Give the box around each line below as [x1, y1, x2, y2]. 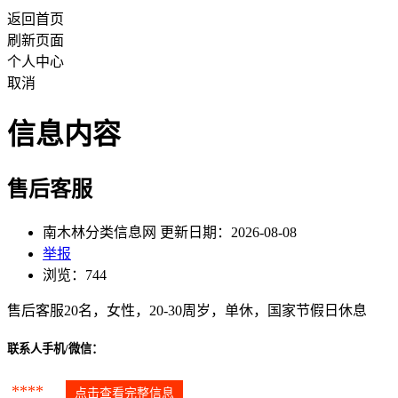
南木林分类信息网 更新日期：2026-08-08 [43, 224, 297, 240]
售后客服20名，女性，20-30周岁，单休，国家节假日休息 [7, 302, 367, 318]
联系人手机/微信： [7, 341, 103, 355]
